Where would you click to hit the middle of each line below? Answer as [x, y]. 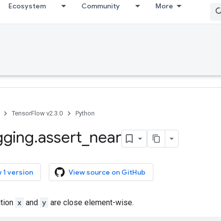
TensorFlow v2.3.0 [37, 113]
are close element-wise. [91, 202]
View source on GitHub [107, 172]
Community [101, 6]
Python [85, 113]
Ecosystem [27, 6]
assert [60, 137]
